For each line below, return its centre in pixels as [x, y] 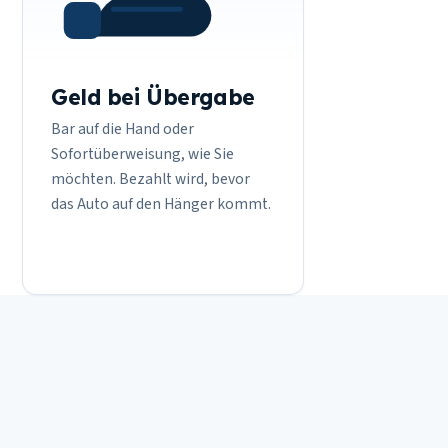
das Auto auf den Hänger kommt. [161, 203]
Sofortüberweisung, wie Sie [142, 153]
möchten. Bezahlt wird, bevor [150, 178]
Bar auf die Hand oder [122, 128]
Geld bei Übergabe [153, 96]
